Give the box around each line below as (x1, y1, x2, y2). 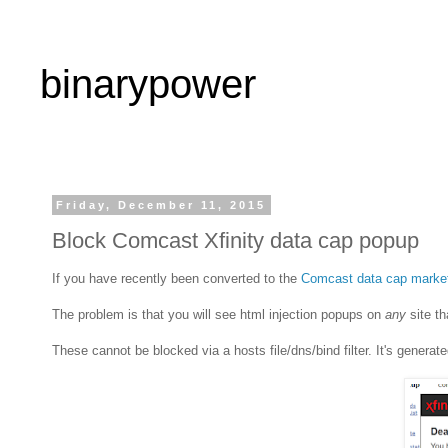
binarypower (40, 62, 256, 106)
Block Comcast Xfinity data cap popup (52, 227, 419, 253)
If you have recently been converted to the (52, 270, 301, 286)
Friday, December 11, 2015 (56, 199, 267, 211)
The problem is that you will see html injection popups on (52, 306, 385, 322)
